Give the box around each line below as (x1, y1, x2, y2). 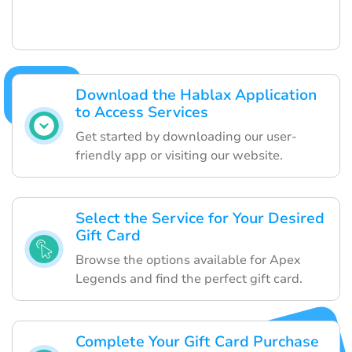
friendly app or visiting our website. (75, 146, 283, 164)
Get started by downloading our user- (75, 127, 297, 145)
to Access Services (75, 101, 208, 123)
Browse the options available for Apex (75, 251, 301, 269)
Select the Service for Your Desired (75, 207, 324, 229)
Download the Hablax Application (75, 84, 317, 105)
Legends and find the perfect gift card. (75, 269, 302, 288)
